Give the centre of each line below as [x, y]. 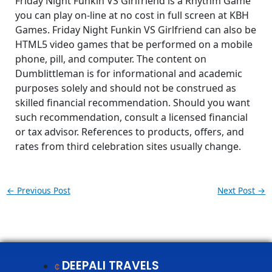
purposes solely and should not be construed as [125, 88]
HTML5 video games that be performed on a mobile [134, 45]
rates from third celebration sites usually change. [128, 147]
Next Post [238, 191]
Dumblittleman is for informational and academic [128, 74]
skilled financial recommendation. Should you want [132, 103]
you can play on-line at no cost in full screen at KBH [132, 15]
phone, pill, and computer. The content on [110, 59]
